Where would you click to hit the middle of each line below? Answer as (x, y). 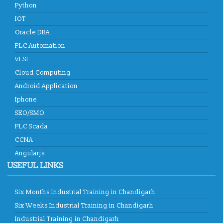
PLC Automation (40, 46)
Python (26, 6)
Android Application (46, 86)
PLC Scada (31, 127)
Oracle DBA (32, 33)
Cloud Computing (43, 73)
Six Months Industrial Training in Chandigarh (85, 192)
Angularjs (30, 154)
